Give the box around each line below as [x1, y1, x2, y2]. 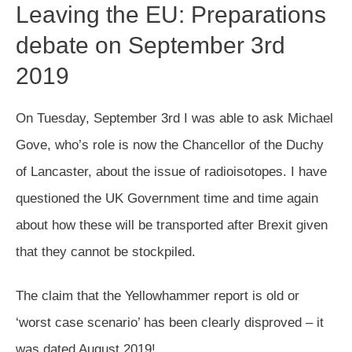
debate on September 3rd [16, 31, 285, 58]
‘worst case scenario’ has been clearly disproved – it [16, 314, 324, 330]
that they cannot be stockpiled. [16, 244, 196, 259]
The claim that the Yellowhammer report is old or [16, 288, 299, 303]
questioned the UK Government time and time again [16, 190, 318, 206]
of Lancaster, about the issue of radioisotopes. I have [16, 163, 327, 179]
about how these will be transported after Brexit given [16, 217, 328, 233]
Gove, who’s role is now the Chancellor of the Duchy [16, 137, 324, 152]
